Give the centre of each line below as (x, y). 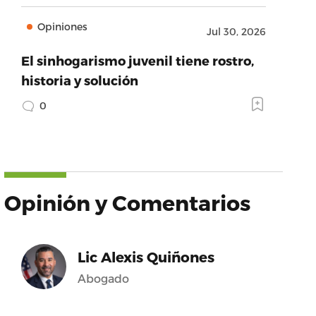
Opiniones (62, 26)
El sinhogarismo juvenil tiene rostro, (137, 60)
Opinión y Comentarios (127, 202)
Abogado (103, 278)
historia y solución (79, 80)
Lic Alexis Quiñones (146, 257)
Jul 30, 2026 (236, 31)
